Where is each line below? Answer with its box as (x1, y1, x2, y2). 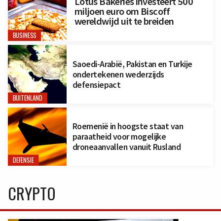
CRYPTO (8, 182, 56, 205)
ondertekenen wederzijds (72, 68, 164, 80)
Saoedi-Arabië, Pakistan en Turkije (72, 58, 192, 70)
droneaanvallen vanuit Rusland (72, 141, 181, 153)
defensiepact (72, 78, 121, 90)
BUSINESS (12, 30, 37, 40)
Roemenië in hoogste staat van (72, 120, 184, 132)
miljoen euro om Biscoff (74, 5, 170, 18)
